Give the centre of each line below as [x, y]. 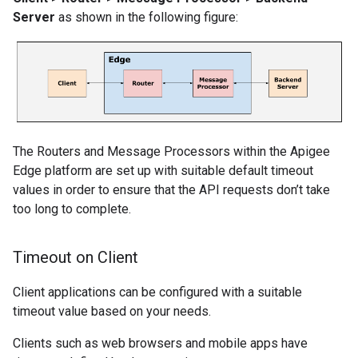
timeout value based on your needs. [112, 311]
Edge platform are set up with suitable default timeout [163, 170]
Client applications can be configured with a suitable [157, 292]
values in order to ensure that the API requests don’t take [171, 189]
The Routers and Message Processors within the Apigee [171, 151]
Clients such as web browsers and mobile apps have [160, 343]
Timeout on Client [76, 257]
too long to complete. [72, 209]
